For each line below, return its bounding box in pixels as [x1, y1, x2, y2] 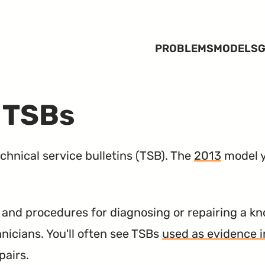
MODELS [213, 42, 258, 55]
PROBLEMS [154, 42, 214, 55]
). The [161, 148, 194, 163]
